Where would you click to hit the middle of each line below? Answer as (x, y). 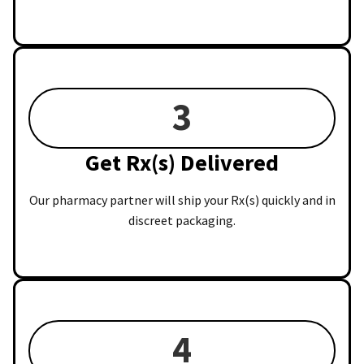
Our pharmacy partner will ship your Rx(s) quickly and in (182, 199)
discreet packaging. (182, 220)
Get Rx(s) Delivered (182, 162)
